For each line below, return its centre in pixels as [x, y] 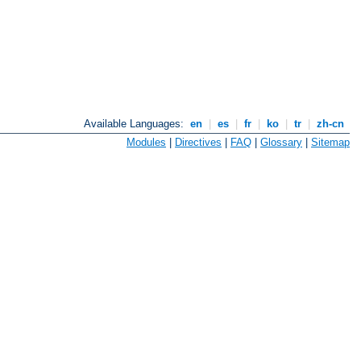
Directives [198, 142]
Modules [146, 142]
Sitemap [330, 142]
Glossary [281, 142]
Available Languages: [136, 124]
